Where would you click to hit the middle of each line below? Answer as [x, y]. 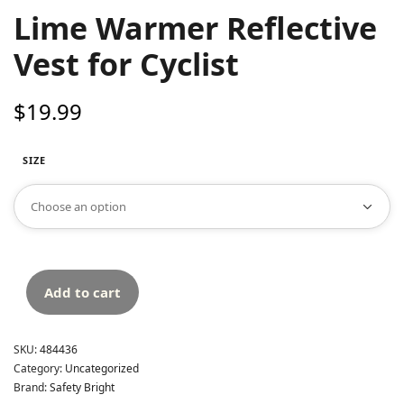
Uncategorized [102, 368]
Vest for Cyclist [126, 64]
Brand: [32, 387]
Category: [39, 368]
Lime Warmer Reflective [195, 28]
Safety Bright [82, 387]
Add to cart [83, 292]
